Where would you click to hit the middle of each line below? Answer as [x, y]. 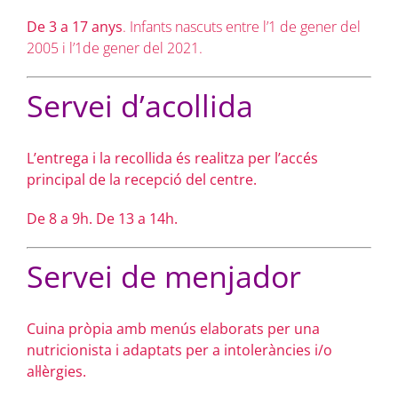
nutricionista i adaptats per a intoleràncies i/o [179, 350]
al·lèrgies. [56, 371]
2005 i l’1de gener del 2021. [114, 48]
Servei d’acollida [139, 106]
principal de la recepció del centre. [141, 180]
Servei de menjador [163, 277]
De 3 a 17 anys [74, 27]
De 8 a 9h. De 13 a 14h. [102, 219]
